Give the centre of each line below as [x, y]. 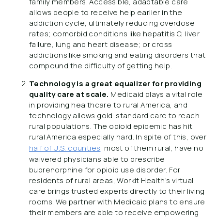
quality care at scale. [70, 94]
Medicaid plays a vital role [157, 94]
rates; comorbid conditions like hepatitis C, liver [114, 34]
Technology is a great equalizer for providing [115, 84]
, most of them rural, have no [152, 148]
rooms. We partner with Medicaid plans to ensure [117, 202]
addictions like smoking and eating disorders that [117, 55]
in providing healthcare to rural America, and [108, 105]
